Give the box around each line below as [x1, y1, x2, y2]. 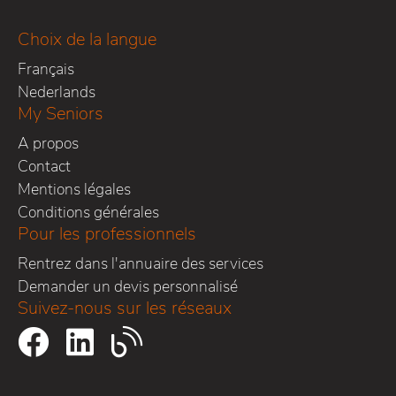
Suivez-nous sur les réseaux [17, 295, 232, 320]
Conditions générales [17, 201, 159, 223]
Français [17, 57, 74, 80]
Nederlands [17, 80, 95, 103]
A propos [17, 132, 79, 154]
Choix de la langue [17, 27, 156, 51]
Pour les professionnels [17, 221, 196, 246]
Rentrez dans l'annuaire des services [17, 252, 263, 274]
